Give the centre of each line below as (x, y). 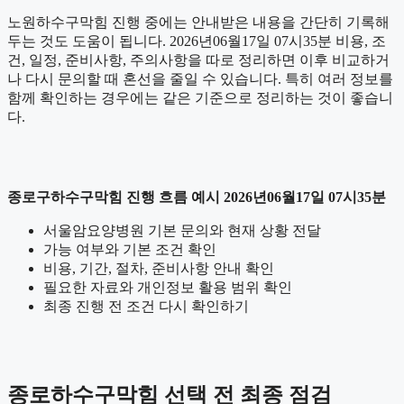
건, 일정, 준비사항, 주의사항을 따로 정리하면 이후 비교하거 (198, 60)
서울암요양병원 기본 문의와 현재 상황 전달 (182, 230)
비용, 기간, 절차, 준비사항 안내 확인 (159, 268)
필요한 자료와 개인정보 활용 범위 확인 (168, 287)
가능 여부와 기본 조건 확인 (130, 249)
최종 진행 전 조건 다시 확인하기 (146, 306)
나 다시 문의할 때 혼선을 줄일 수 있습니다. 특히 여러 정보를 (200, 78)
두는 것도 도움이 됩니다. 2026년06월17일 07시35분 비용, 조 (197, 41)
